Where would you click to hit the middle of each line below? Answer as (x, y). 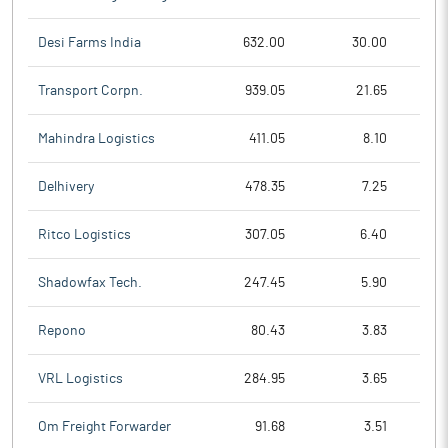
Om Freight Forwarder (104, 427)
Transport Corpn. (90, 90)
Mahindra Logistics (96, 138)
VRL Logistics (80, 378)
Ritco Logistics (84, 234)
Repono (62, 330)
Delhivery (66, 186)
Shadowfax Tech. (90, 282)
